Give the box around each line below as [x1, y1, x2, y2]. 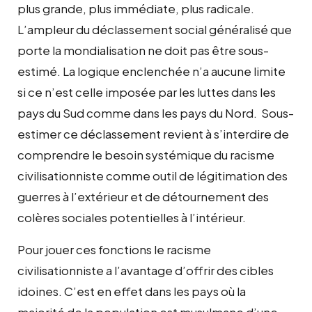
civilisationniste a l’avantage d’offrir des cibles [17, 262, 274, 278]
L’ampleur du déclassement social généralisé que [17, 21, 292, 37]
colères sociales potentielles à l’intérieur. [17, 209, 246, 225]
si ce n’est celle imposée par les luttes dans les [17, 84, 276, 100]
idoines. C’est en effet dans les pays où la [17, 283, 246, 299]
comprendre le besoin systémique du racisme [17, 146, 274, 162]
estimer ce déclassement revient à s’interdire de [17, 125, 289, 141]
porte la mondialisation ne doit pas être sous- [17, 42, 269, 58]
